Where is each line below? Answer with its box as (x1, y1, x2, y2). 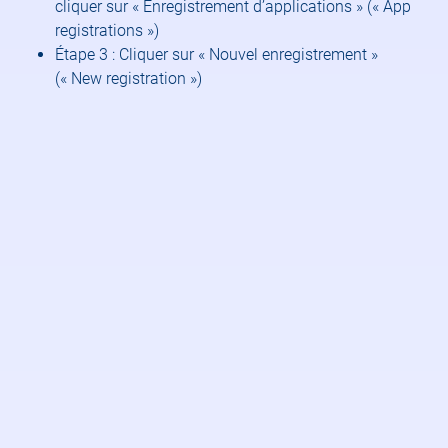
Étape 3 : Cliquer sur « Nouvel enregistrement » (55, 45, 379, 64)
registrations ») (55, 21, 160, 40)
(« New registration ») (55, 69, 203, 88)
